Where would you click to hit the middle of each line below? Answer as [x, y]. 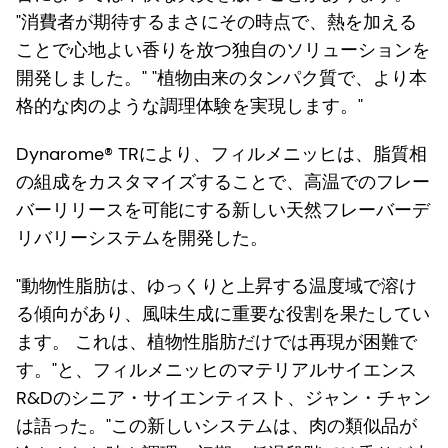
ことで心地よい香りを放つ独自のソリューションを [223, 50]
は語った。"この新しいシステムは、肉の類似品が [216, 426]
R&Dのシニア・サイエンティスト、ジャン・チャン [223, 398]
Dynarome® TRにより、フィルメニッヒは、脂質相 [221, 154]
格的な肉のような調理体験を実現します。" [189, 106]
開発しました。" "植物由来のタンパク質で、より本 [221, 78]
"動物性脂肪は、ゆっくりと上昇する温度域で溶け [216, 286]
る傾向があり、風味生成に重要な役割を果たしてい [223, 314]
